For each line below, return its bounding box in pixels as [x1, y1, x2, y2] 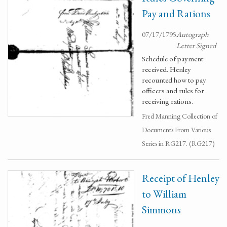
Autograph [176, 29, 209, 39]
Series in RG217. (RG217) [142, 139, 215, 148]
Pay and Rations [142, 7, 210, 20]
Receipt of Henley [142, 171, 219, 185]
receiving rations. [142, 96, 193, 106]
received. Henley [142, 64, 191, 74]
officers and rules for [142, 86, 204, 95]
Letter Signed [176, 41, 216, 50]
